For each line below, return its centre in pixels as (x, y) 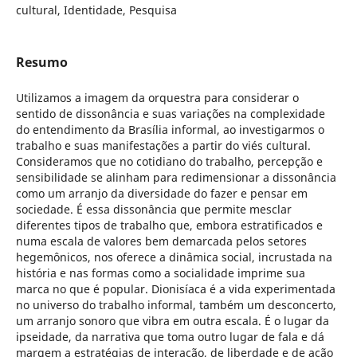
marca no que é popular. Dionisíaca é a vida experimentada (175, 289)
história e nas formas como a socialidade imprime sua (160, 273)
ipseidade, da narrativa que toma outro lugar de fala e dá (170, 337)
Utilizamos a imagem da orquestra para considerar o (157, 98)
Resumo (41, 62)
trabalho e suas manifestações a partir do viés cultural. (163, 146)
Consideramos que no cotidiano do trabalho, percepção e (169, 162)
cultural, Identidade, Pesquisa (96, 10)
